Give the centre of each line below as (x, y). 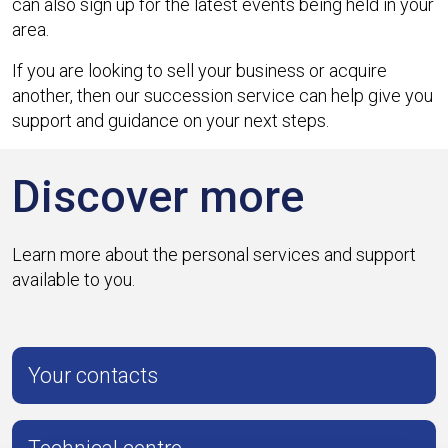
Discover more (158, 196)
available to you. (73, 279)
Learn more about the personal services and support (214, 254)
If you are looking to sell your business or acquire (199, 70)
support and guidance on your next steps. (170, 120)
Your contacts (93, 375)
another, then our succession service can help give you (222, 95)
